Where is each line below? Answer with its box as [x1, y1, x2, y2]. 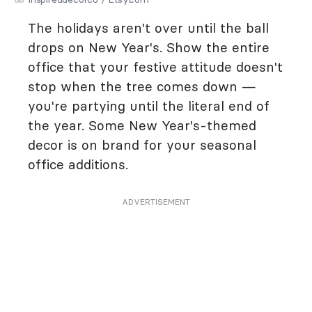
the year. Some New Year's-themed [28, 117, 256, 134]
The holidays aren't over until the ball [28, 19, 269, 36]
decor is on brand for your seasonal [28, 136, 256, 153]
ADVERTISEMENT [122, 196, 190, 207]
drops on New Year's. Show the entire [28, 39, 270, 56]
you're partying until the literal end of [28, 97, 270, 114]
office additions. [28, 156, 132, 173]
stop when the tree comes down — [28, 78, 256, 95]
